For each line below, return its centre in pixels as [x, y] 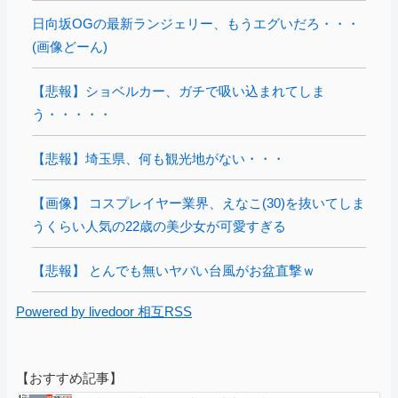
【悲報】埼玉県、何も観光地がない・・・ [159, 158]
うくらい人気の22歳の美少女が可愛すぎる [159, 226]
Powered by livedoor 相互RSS [104, 311]
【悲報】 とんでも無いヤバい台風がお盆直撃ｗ [174, 270]
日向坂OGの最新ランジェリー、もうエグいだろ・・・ [196, 23]
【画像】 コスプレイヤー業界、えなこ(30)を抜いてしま [199, 203]
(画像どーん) [70, 46]
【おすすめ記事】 [69, 378]
